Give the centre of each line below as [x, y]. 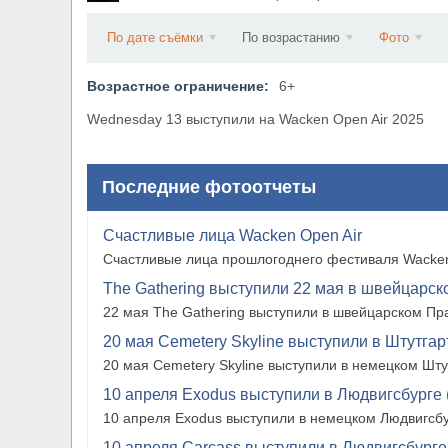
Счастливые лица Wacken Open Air [232, 236]
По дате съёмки [155, 38]
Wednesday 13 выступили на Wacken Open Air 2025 [255, 119]
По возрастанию [291, 38]
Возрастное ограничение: [178, 86]
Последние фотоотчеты [209, 187]
